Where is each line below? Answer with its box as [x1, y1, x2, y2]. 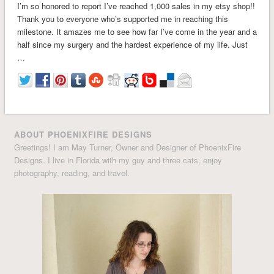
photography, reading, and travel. [14, 166, 130, 179]
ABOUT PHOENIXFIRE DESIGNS [14, 128, 153, 140]
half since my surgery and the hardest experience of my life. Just [17, 38, 248, 50]
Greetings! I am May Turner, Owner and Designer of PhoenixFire [14, 141, 242, 153]
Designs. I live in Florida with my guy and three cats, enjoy [14, 154, 223, 166]
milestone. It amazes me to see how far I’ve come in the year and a [17, 25, 257, 37]
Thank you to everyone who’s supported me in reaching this [17, 12, 228, 24]
